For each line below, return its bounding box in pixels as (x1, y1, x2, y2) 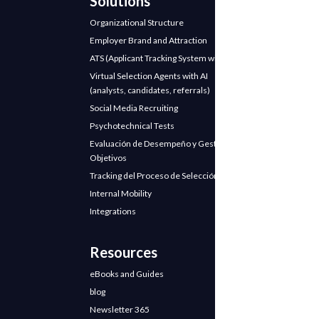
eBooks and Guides (90, 268, 164, 279)
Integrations (90, 205, 136, 216)
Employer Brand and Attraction (90, 34, 207, 46)
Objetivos (90, 152, 127, 163)
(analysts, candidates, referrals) (90, 84, 210, 95)
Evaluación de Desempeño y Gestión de (90, 137, 240, 149)
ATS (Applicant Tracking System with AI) (90, 52, 236, 63)
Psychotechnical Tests (90, 120, 174, 131)
